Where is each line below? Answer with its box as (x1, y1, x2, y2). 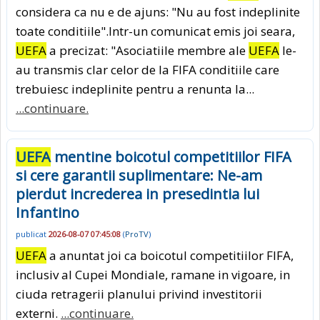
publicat (16, 228, 49, 239)
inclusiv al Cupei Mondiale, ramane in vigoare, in (16, 266, 290, 284)
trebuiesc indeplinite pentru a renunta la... (16, 80, 254, 97)
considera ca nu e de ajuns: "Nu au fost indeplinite (16, 3, 300, 20)
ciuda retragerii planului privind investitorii (16, 286, 262, 303)
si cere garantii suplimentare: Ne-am (16, 165, 262, 185)
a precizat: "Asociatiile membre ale (46, 41, 249, 59)
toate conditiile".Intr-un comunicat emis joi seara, (16, 22, 295, 39)
